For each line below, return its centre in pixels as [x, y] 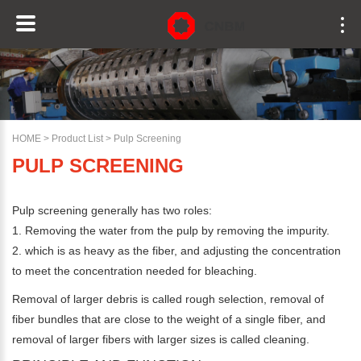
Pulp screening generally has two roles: [112, 211]
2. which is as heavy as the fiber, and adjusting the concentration [176, 251]
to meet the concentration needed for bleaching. [135, 271]
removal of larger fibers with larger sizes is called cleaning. [161, 340]
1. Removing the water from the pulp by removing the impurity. [171, 231]
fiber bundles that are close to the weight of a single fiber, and [169, 320]
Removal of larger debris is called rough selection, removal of [168, 299]
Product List [77, 139]
